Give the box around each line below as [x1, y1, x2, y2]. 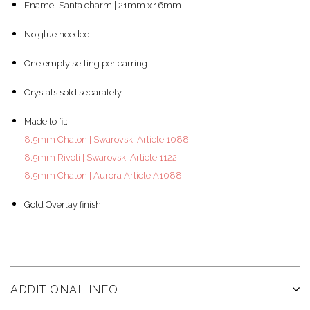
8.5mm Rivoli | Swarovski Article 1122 [24, 152, 177, 163]
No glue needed [24, 29, 90, 40]
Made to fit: [24, 116, 68, 127]
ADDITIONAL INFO [10, 283, 119, 297]
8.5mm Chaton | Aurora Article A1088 [24, 170, 182, 181]
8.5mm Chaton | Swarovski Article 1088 [24, 134, 189, 145]
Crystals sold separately [24, 87, 122, 98]
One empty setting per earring [24, 58, 147, 69]
